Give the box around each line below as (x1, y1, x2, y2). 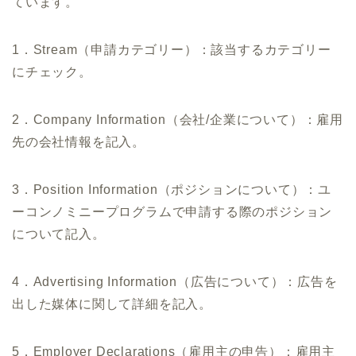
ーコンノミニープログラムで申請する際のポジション (12, 205, 333, 219)
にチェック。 (12, 65, 92, 79)
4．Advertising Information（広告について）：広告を (12, 275, 338, 289)
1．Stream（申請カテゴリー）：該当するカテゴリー (12, 43, 331, 57)
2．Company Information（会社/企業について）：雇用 (12, 113, 343, 127)
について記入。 (12, 227, 106, 242)
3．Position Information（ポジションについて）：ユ (12, 183, 331, 197)
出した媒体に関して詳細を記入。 (12, 297, 213, 311)
